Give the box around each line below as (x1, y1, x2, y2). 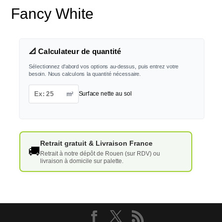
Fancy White (11, 5, 94, 22)
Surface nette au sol (78, 90, 132, 97)
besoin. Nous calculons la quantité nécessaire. (28, 70, 141, 77)
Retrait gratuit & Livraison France (40, 139, 153, 148)
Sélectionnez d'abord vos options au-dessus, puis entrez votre (28, 63, 179, 70)
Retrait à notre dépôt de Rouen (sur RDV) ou (40, 150, 160, 158)
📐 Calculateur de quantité (28, 47, 121, 56)
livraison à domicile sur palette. (40, 158, 123, 165)
